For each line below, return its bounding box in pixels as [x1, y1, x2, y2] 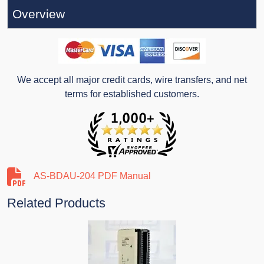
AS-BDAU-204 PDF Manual [34, 171, 151, 181]
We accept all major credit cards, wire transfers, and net [17, 75, 247, 85]
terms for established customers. [65, 89, 199, 100]
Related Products [7, 196, 105, 211]
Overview [12, 7, 65, 21]
